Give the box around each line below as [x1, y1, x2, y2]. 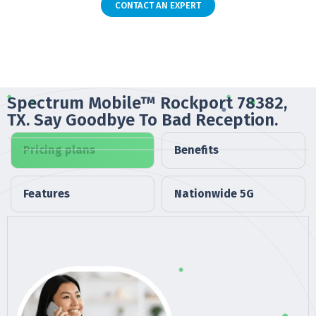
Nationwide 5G [174, 186, 254, 200]
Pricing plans [23, 142, 95, 157]
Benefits [174, 142, 219, 157]
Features [23, 186, 70, 200]
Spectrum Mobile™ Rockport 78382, [7, 92, 287, 113]
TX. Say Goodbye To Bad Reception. [7, 109, 278, 130]
